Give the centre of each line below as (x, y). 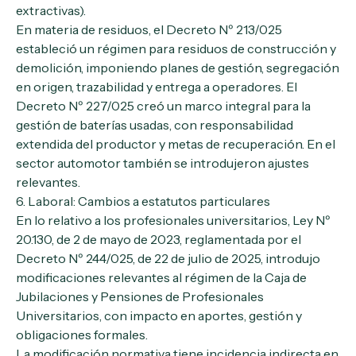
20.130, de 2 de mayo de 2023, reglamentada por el (159, 239)
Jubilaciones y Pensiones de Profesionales (140, 296)
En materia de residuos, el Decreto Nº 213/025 (149, 29)
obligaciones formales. (82, 335)
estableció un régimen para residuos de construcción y (176, 48)
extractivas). (52, 10)
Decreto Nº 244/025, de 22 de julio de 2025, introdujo (168, 258)
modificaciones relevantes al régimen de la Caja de (161, 277)
